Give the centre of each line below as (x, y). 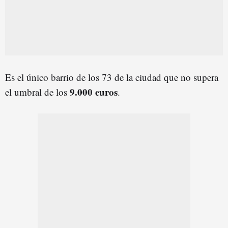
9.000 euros (94, 92)
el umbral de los (37, 92)
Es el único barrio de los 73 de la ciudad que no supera (112, 77)
